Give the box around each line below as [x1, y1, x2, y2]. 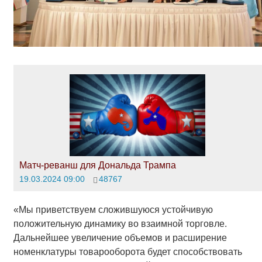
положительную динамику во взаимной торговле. [13, 219, 227, 229]
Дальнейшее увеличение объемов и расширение [13, 233, 227, 243]
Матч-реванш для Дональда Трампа [19, 160, 176, 170]
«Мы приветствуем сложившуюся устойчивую [13, 205, 213, 215]
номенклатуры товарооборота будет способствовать [13, 247, 242, 257]
